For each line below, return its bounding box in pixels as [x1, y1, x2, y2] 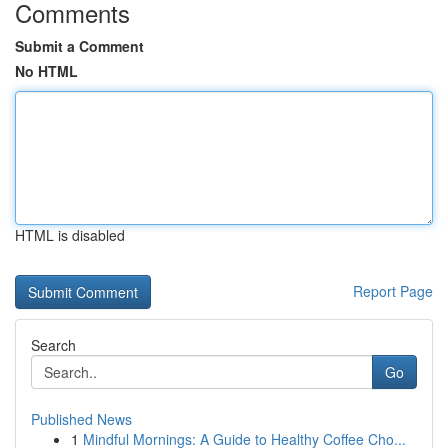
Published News [31, 409, 132, 429]
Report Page [353, 281, 433, 301]
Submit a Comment [15, 36, 144, 56]
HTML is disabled [15, 225, 125, 245]
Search [31, 335, 76, 355]
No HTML [15, 61, 78, 81]
